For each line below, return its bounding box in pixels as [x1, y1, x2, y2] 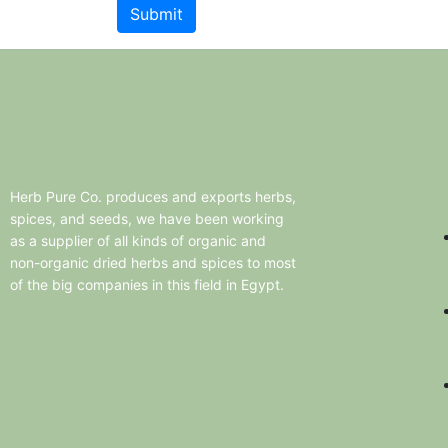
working [232, 210, 284, 227]
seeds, [89, 210, 132, 227]
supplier [41, 232, 93, 249]
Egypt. [241, 276, 284, 293]
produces [106, 188, 168, 205]
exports [201, 188, 251, 205]
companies [77, 276, 148, 293]
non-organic [10, 254, 89, 271]
